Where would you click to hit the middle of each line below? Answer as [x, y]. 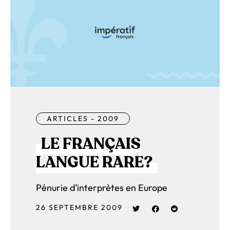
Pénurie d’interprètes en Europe [102, 188]
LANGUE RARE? [94, 163]
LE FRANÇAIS [91, 144]
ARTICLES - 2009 [83, 119]
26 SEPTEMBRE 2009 [79, 208]
